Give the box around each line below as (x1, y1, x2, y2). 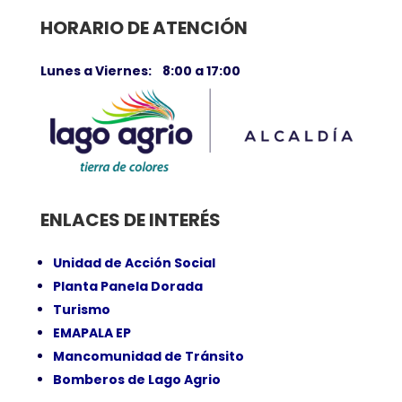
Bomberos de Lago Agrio (52, 371, 221, 389)
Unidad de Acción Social (52, 254, 215, 273)
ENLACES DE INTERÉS (39, 207, 221, 233)
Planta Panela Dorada (52, 277, 203, 296)
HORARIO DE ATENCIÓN (39, 15, 248, 40)
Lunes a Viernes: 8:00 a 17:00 (39, 62, 240, 80)
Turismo (52, 301, 110, 319)
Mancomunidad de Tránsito (52, 347, 244, 366)
